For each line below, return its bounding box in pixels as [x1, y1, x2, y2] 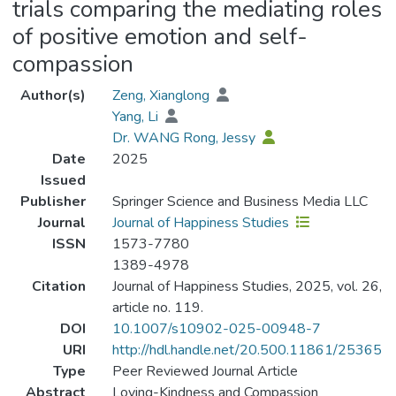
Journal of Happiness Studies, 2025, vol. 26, [111, 277, 382, 297]
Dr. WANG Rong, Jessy [111, 128, 259, 148]
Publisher [19, 192, 86, 212]
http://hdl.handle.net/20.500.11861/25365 [111, 340, 382, 361]
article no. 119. [111, 298, 203, 318]
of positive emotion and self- [12, 21, 308, 53]
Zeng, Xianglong [111, 86, 213, 106]
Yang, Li [111, 107, 162, 127]
